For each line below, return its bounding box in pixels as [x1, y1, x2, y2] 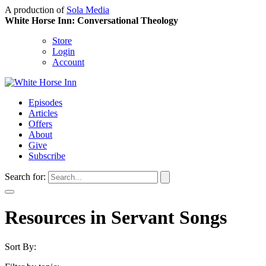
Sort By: [5, 241, 36, 252]
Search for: [5, 172, 46, 182]
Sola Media [66, 5, 109, 15]
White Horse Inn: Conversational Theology [5, 15, 178, 26]
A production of [5, 5, 66, 15]
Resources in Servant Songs [5, 207, 227, 229]
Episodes [28, 97, 62, 107]
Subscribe [28, 151, 65, 161]
